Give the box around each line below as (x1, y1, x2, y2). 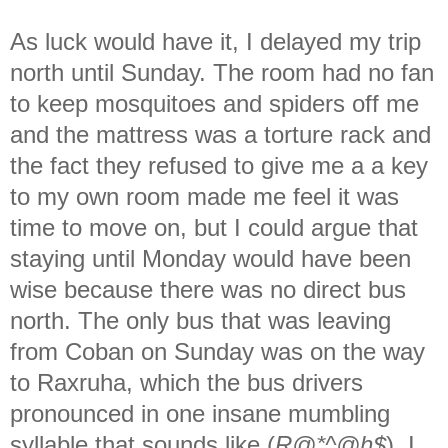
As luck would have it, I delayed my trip (10, 27, 421, 55)
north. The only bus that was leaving (10, 306, 391, 334)
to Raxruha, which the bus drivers (10, 368, 363, 396)
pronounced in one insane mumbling (10, 399, 390, 427)
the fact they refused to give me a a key (10, 151, 428, 179)
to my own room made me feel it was (10, 182, 399, 210)
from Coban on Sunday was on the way (10, 337, 425, 365)
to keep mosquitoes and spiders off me (10, 89, 419, 117)
